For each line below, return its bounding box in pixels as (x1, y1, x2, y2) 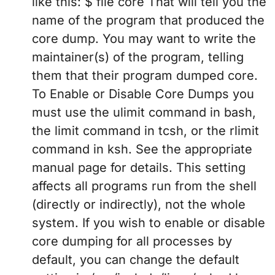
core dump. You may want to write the (32, 31, 256, 47)
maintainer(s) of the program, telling (32, 50, 244, 65)
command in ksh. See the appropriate (32, 142, 252, 157)
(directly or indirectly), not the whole (32, 197, 246, 212)
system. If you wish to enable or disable (32, 215, 265, 231)
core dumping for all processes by (32, 234, 232, 249)
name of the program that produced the (32, 13, 265, 28)
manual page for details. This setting (32, 160, 246, 176)
